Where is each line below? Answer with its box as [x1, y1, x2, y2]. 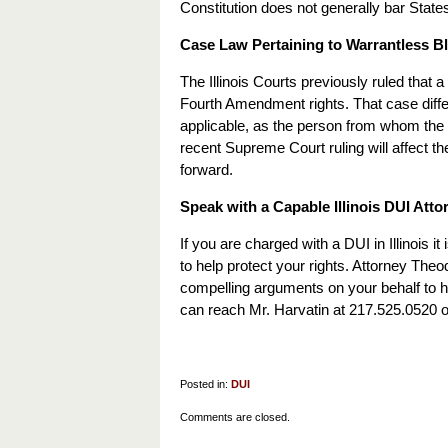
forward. [180, 161, 233, 178]
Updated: [179, 399, 223, 411]
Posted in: [180, 378, 228, 390]
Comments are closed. [180, 411, 290, 423]
